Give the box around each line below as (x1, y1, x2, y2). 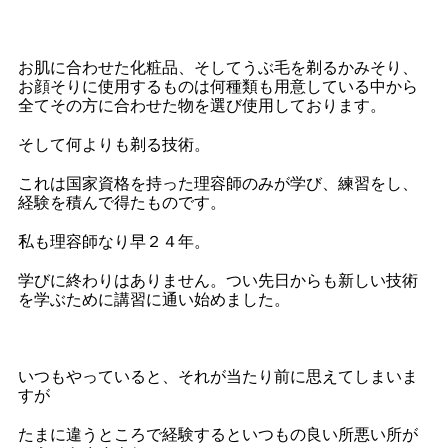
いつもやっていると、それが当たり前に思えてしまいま (18, 368, 419, 385)
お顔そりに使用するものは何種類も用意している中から (18, 78, 419, 95)
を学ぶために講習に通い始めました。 (18, 291, 291, 308)
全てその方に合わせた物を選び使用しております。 (18, 97, 387, 114)
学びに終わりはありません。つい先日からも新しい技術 (18, 272, 419, 289)
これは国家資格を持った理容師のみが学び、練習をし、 (18, 175, 419, 192)
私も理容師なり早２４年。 (18, 233, 211, 250)
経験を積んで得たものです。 (18, 194, 227, 211)
